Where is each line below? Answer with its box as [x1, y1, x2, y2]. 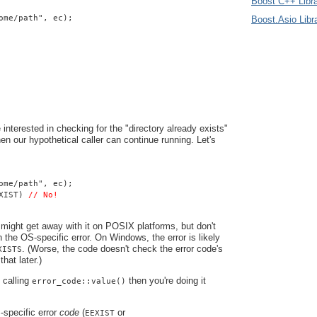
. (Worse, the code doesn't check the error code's [22, 243, 223, 254]
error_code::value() [32, 276, 126, 285]
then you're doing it [126, 275, 206, 286]
